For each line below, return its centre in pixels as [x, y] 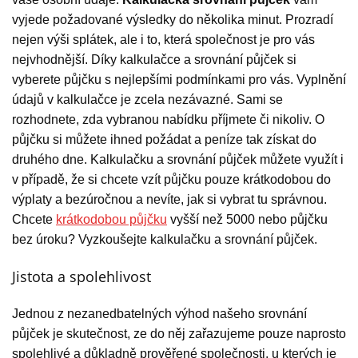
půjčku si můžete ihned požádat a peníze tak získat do [164, 140]
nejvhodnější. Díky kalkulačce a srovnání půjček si [154, 60]
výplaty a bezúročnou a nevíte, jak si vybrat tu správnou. [169, 200]
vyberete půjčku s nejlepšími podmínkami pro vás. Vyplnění [179, 80]
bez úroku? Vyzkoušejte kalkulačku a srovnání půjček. [165, 240]
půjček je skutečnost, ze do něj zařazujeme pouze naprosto [179, 334]
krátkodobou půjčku [111, 220]
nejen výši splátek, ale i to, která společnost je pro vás [163, 40]
